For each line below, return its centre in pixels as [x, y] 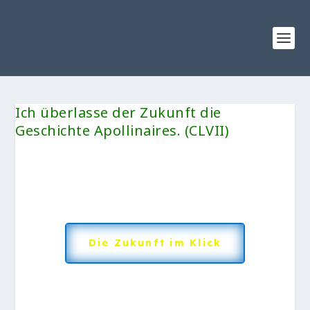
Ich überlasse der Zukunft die [118, 112]
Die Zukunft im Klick [155, 243]
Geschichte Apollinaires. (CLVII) [122, 130]
